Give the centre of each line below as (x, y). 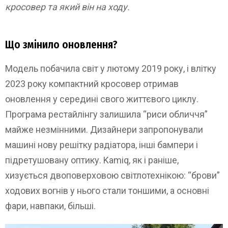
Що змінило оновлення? (61, 45)
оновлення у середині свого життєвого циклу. (102, 99)
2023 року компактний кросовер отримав (92, 84)
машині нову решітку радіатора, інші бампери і (102, 145)
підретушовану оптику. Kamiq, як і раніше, (92, 160)
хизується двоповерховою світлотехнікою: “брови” (112, 176)
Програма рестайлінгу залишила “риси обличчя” (106, 115)
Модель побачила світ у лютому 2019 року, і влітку (111, 69)
